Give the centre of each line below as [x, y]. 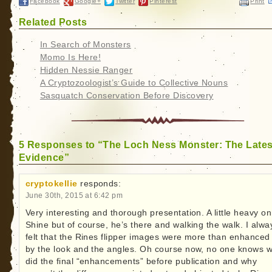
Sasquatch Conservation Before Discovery [127, 95]
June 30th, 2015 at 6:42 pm [74, 195]
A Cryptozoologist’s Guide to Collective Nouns [134, 83]
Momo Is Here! [70, 57]
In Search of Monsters [85, 44]
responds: [101, 183]
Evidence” [44, 157]
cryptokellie [51, 183]
